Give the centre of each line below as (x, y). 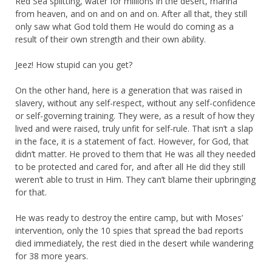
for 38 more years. (52, 256)
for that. (31, 192)
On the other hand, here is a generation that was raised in (129, 90)
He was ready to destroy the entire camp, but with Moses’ (129, 217)
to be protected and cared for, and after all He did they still (130, 166)
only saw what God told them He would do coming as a (124, 26)
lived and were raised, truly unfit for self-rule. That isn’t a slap (134, 128)
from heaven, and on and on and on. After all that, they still (131, 13)
